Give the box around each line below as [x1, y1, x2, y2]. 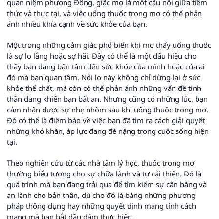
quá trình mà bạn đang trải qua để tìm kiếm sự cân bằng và [7, 179, 207, 189]
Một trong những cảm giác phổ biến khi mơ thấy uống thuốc [7, 40, 211, 50]
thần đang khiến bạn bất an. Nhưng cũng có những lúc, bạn [7, 93, 208, 104]
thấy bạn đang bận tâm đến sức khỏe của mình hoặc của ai [7, 61, 205, 71]
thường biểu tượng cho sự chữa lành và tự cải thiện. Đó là [7, 168, 201, 178]
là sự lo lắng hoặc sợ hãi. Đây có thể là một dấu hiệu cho [7, 50, 197, 61]
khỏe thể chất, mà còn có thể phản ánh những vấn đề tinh [7, 83, 201, 93]
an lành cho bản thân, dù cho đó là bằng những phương [7, 190, 196, 200]
